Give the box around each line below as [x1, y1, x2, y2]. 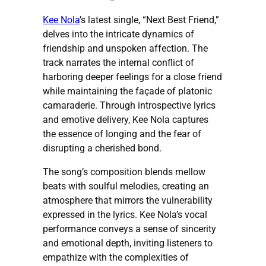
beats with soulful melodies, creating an [43, 180, 209, 192]
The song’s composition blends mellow [43, 166, 205, 178]
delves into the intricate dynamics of [43, 28, 194, 40]
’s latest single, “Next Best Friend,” [80, 14, 219, 26]
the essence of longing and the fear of [43, 128, 201, 140]
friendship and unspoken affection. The [43, 42, 208, 54]
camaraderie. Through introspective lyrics [43, 99, 216, 111]
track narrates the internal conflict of [43, 56, 194, 68]
